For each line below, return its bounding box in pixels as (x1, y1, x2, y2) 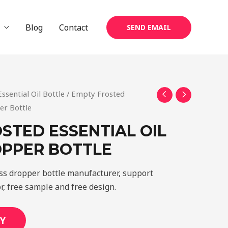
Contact (59, 21, 88, 33)
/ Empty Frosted (65, 89, 125, 99)
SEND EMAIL (127, 22, 171, 32)
